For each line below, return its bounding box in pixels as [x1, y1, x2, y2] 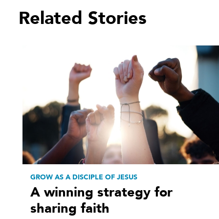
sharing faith [30, 199, 109, 218]
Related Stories [19, 6, 147, 30]
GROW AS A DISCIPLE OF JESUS [30, 173, 137, 182]
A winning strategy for [30, 183, 173, 202]
